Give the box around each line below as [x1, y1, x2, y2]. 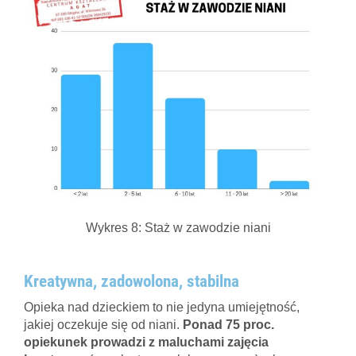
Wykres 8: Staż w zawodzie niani [85, 220, 271, 234]
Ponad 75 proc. [183, 317, 274, 331]
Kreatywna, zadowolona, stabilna [24, 271, 239, 291]
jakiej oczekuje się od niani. [24, 317, 183, 331]
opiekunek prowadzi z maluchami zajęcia [24, 335, 269, 349]
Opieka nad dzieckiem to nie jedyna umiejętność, [24, 300, 300, 314]
